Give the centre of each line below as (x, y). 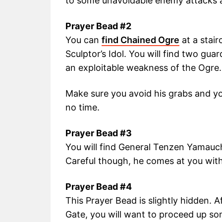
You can (83, 40)
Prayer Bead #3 (99, 133)
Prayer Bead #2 (98, 26)
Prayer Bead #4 (99, 187)
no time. (83, 108)
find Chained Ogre (140, 40)
